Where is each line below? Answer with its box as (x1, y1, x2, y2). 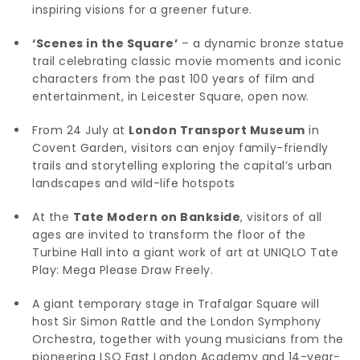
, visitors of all (240, 208, 322, 225)
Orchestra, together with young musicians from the (32, 330, 344, 347)
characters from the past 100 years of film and (32, 70, 314, 87)
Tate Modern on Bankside (72, 208, 240, 225)
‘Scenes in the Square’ (32, 35, 178, 51)
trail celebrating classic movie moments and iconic (32, 52, 342, 69)
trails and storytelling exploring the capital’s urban (32, 157, 333, 174)
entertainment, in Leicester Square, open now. (32, 88, 309, 104)
